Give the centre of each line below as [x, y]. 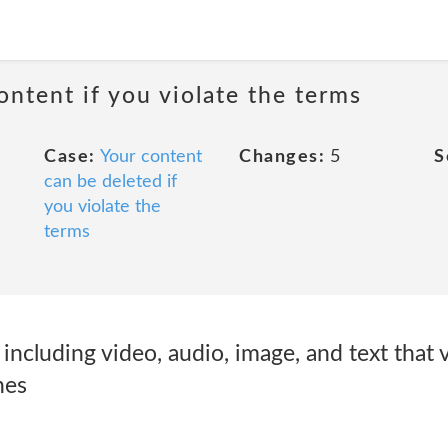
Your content [150, 157]
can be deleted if [110, 182]
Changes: [282, 157]
